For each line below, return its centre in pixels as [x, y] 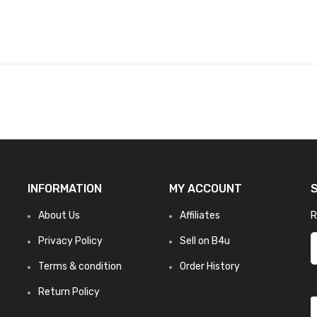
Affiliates [200, 215]
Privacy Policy [70, 241]
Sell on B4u [205, 241]
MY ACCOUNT [206, 189]
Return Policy [69, 292]
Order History [210, 266]
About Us [59, 215]
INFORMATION [65, 189]
